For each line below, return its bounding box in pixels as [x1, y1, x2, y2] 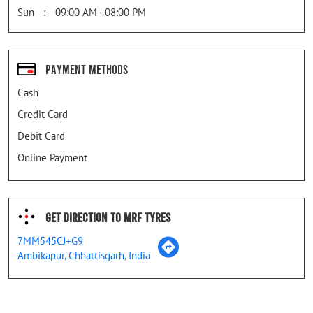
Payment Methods [45, 61, 128, 77]
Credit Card [17, 108, 68, 122]
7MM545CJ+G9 [17, 234, 83, 248]
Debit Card [17, 129, 65, 143]
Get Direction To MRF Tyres [45, 209, 170, 225]
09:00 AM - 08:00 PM [55, 6, 146, 20]
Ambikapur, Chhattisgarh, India [17, 249, 150, 263]
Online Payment [17, 151, 87, 165]
